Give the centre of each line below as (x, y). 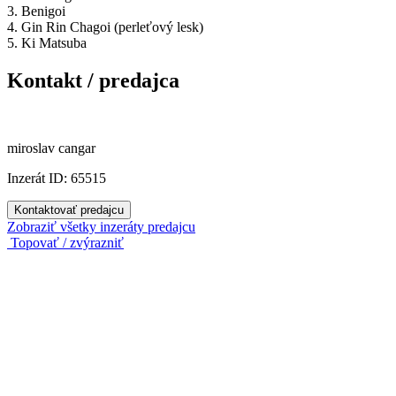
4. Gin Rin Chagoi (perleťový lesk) (105, 27)
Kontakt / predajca (93, 81)
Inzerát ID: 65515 (57, 179)
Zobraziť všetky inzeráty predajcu (101, 227)
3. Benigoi (36, 11)
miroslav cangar (51, 148)
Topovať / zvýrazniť (65, 243)
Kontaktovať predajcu (69, 210)
